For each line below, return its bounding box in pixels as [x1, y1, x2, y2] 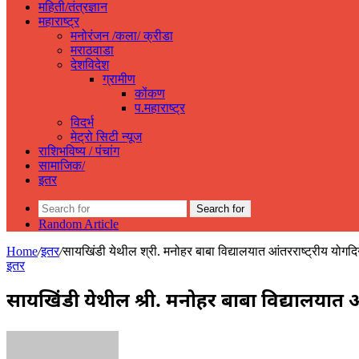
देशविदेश [71, 58, 109, 71]
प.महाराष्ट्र [135, 101, 185, 115]
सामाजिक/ [38, 159, 85, 172]
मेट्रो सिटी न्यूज [71, 130, 142, 143]
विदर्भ [71, 115, 94, 129]
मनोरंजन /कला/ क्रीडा [71, 29, 173, 42]
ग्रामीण [103, 72, 135, 86]
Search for [196, 203, 244, 215]
